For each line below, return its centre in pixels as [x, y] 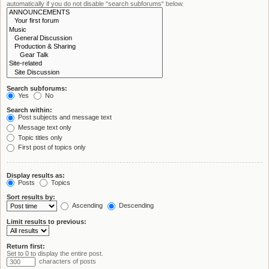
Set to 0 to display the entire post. [55, 254]
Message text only [44, 127]
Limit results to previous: [47, 222]
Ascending [86, 206]
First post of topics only [51, 147]
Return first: [26, 246]
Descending [135, 206]
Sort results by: [31, 197]
